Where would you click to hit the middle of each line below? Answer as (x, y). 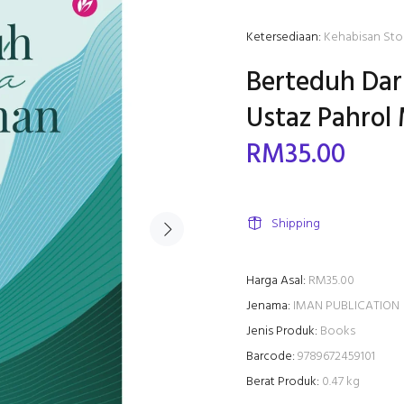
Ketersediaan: (284, 37)
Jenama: (268, 306)
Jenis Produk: (282, 331)
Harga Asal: (276, 281)
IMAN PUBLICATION (346, 306)
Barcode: (271, 357)
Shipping (296, 224)
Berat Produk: (283, 382)
